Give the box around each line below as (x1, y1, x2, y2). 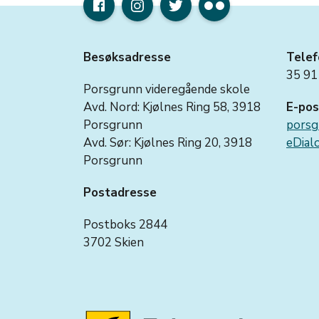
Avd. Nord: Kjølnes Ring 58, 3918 (83, 99, 261, 116)
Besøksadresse (83, 49, 171, 66)
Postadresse (83, 184, 157, 202)
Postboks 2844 (83, 216, 167, 234)
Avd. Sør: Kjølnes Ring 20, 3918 (83, 135, 252, 152)
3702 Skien (83, 234, 144, 251)
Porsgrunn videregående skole (83, 81, 250, 98)
